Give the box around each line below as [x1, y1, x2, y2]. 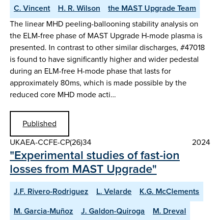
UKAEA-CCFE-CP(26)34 [10, 136, 91, 148]
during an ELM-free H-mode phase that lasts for [10, 65, 171, 77]
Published [23, 117, 56, 129]
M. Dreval [153, 205, 186, 217]
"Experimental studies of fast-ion [10, 146, 180, 164]
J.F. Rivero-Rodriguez [14, 185, 88, 197]
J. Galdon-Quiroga [81, 205, 145, 217]
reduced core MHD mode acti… [10, 88, 116, 100]
